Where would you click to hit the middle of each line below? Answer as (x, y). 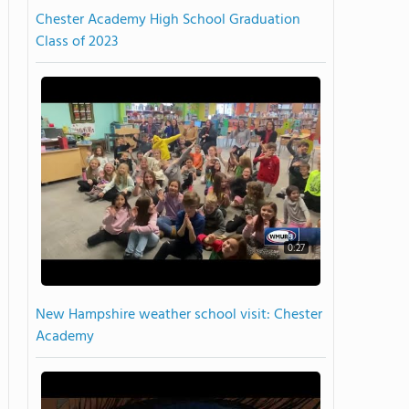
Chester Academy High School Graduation (168, 20)
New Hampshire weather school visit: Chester (179, 315)
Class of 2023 (77, 42)
